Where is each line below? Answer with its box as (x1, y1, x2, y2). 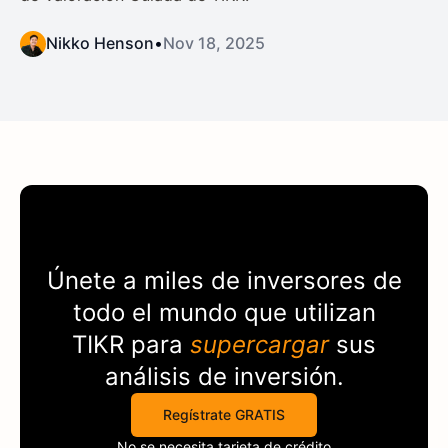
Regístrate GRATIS (163, 405, 285, 423)
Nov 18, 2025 (163, 32, 265, 53)
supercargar (190, 329, 329, 359)
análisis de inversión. (104, 361, 344, 391)
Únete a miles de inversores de (46, 265, 402, 295)
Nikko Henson (46, 32, 154, 53)
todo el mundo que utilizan (72, 297, 376, 327)
